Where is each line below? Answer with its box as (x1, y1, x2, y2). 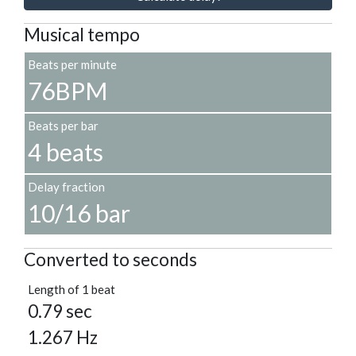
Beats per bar (28, 118, 99, 133)
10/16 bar (28, 199, 130, 228)
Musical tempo (24, 24, 140, 46)
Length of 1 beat (28, 282, 115, 297)
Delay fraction (28, 180, 105, 195)
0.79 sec (28, 300, 92, 323)
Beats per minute (28, 57, 117, 72)
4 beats (28, 137, 103, 167)
